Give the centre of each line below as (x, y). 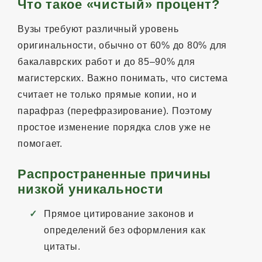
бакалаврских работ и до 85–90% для (106, 61)
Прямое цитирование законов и (119, 213)
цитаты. (62, 246)
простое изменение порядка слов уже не (114, 127)
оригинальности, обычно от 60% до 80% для (122, 45)
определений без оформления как (125, 230)
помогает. (40, 143)
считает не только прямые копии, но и (107, 94)
